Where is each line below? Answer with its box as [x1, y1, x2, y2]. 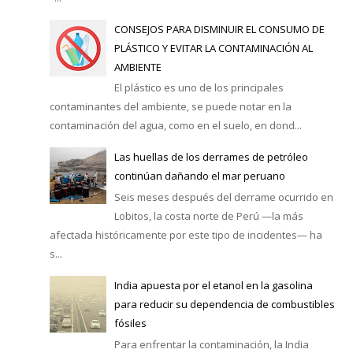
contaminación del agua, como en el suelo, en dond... [49, 118, 302, 133]
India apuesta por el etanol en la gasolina [113, 278, 313, 293]
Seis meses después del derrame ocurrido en [113, 190, 333, 205]
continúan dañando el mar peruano [113, 169, 285, 184]
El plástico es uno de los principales [113, 80, 284, 95]
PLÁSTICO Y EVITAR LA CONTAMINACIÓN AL [113, 40, 313, 55]
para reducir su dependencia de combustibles [113, 297, 335, 312]
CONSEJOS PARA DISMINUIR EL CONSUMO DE [113, 21, 325, 36]
